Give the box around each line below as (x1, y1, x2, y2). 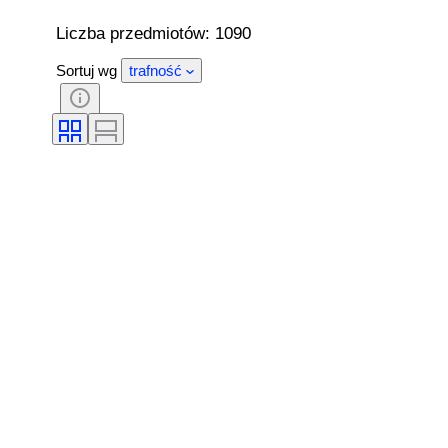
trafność (129, 62, 182, 80)
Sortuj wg (56, 62, 117, 80)
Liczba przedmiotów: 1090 (56, 23, 251, 43)
